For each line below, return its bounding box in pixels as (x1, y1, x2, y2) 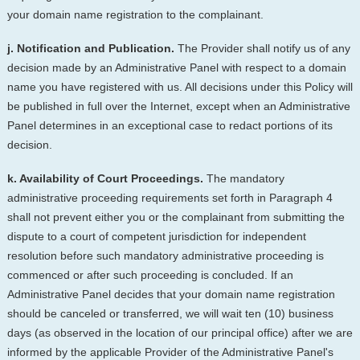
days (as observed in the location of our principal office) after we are (6, 326, 353, 340)
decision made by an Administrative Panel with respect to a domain (6, 60, 346, 74)
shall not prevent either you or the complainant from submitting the (6, 211, 345, 224)
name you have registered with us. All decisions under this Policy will (6, 80, 353, 93)
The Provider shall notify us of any (174, 41, 350, 55)
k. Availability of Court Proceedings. (6, 172, 203, 186)
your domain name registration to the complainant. (6, 7, 264, 21)
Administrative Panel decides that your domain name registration (6, 288, 335, 301)
